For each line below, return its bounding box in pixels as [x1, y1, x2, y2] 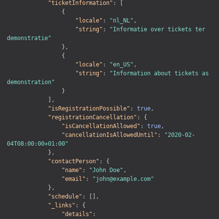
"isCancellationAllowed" [62, 123, 140, 130]
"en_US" [109, 61, 133, 68]
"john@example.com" [92, 175, 154, 183]
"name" [62, 167, 82, 174]
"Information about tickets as [109, 70, 209, 77]
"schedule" [48, 193, 82, 200]
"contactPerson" [48, 158, 99, 165]
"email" [62, 175, 86, 183]
